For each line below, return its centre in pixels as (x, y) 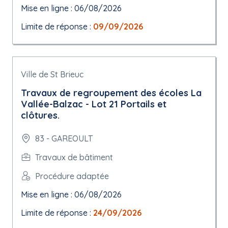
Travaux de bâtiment (74, 157)
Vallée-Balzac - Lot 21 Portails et (94, 104)
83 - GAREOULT (64, 138)
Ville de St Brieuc (52, 74)
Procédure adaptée (72, 176)
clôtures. (40, 115)
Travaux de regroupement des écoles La (111, 93)
